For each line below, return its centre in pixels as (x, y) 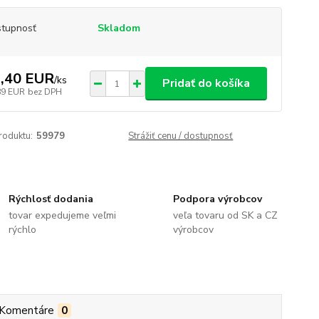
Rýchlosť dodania (51, 199)
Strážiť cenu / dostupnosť (181, 136)
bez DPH (45, 91)
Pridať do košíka (206, 83)
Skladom (119, 28)
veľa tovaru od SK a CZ (225, 215)
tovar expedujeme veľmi (63, 215)
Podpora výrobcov (217, 199)
